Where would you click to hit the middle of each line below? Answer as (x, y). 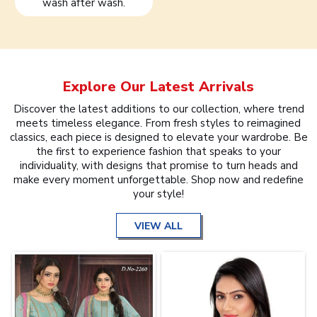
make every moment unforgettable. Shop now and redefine (158, 179)
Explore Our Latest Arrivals (158, 86)
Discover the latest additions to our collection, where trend (158, 109)
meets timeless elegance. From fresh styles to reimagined (158, 123)
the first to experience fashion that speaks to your (158, 151)
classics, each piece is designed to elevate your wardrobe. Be (158, 137)
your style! (158, 194)
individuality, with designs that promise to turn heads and (158, 165)
